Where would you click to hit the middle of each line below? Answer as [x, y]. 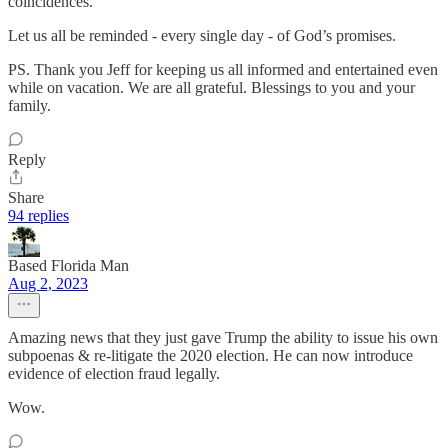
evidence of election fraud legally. [114, 373]
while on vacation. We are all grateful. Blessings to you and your [211, 87]
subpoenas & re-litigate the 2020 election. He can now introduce [210, 355]
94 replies [38, 215]
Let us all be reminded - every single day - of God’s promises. [202, 35]
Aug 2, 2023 [48, 283]
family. [29, 105]
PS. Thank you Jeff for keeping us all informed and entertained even [223, 69]
